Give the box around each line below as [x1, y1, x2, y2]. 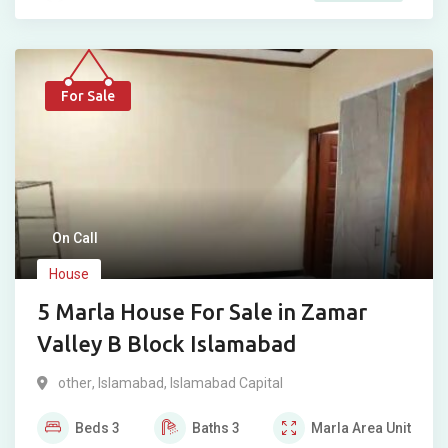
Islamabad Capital [170, 375, 283, 392]
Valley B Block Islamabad [37, 331, 296, 357]
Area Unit [352, 420, 411, 437]
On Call [52, 230, 98, 247]
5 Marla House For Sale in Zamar [37, 299, 367, 325]
